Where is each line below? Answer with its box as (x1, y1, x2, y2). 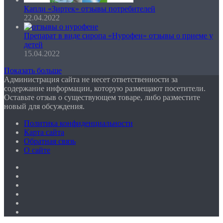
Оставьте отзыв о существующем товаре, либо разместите (4, 93, 200, 102)
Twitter (23, 171, 46, 180)
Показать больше (4, 66, 62, 75)
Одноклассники (23, 198, 78, 207)
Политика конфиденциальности (24, 119, 133, 128)
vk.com (23, 189, 47, 198)
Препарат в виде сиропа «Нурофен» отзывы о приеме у (24, 31, 213, 40)
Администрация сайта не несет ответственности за (4, 75, 178, 84)
